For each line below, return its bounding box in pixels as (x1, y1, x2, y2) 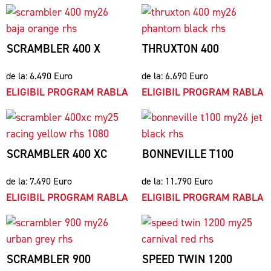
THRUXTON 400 (142, 41, 219, 56)
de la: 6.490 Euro (6, 70, 73, 82)
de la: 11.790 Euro (142, 175, 213, 188)
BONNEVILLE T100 (142, 146, 233, 162)
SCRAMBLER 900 (7, 252, 91, 267)
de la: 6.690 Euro (142, 70, 208, 82)
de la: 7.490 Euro (6, 175, 72, 188)
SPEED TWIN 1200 (142, 252, 232, 267)
